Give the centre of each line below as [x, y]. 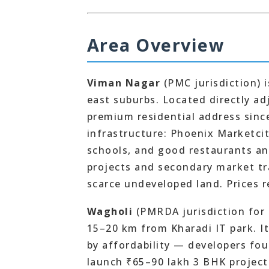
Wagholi [110, 211]
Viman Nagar [123, 83]
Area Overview [156, 45]
